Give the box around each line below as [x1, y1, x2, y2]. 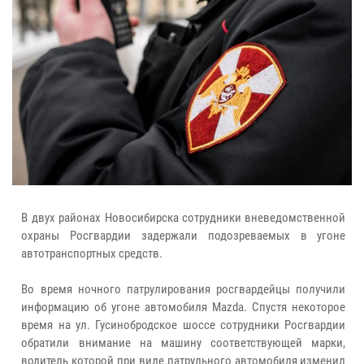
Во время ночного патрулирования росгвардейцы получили [21, 282, 346, 297]
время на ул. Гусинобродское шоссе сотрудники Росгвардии [21, 318, 346, 333]
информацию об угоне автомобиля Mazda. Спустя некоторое [21, 300, 346, 315]
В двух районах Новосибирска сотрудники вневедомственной [21, 210, 346, 226]
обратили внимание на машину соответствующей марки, [21, 336, 346, 351]
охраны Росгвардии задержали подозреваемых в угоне [21, 228, 346, 244]
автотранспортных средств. [21, 246, 168, 262]
